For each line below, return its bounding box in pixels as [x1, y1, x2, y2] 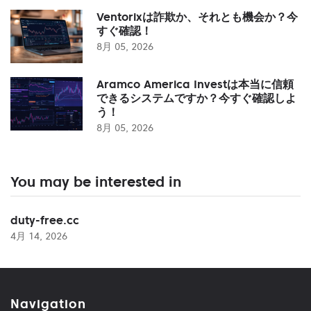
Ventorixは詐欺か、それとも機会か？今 [96, 9, 298, 24]
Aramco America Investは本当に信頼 [96, 76, 294, 91]
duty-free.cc [10, 212, 79, 227]
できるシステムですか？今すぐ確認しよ [96, 90, 296, 105]
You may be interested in [10, 172, 181, 191]
